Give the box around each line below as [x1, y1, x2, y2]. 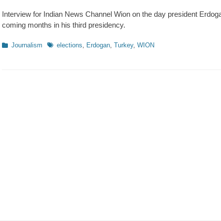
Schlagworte [47, 41, 82, 48]
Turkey [114, 41, 133, 49]
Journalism [11, 41, 42, 49]
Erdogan [86, 41, 110, 49]
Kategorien [1, 41, 32, 48]
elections [57, 41, 82, 49]
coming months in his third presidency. [2, 21, 125, 29]
